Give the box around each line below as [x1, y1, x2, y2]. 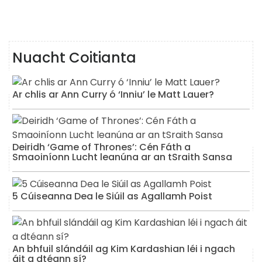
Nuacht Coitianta [12, 48, 136, 68]
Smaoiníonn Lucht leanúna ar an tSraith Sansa [12, 150, 232, 164]
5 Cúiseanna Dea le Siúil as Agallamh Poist [12, 189, 212, 203]
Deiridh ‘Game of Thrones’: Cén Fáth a [12, 140, 191, 154]
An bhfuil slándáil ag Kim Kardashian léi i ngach [12, 242, 235, 256]
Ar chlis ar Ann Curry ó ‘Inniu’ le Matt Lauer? [12, 87, 214, 101]
